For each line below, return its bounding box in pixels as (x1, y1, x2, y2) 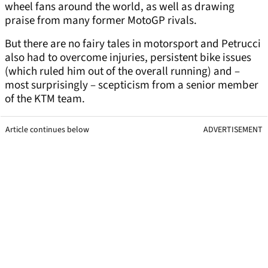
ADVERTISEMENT (203, 124, 263, 136)
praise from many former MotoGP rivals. (5, 13, 197, 29)
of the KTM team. (5, 91, 85, 108)
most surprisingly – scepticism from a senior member (5, 77, 258, 94)
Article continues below (5, 124, 89, 136)
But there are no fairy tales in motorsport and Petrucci (5, 36, 261, 53)
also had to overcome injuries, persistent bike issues (5, 50, 251, 66)
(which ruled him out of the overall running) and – (5, 63, 240, 80)
